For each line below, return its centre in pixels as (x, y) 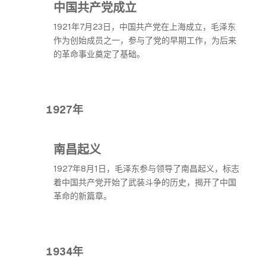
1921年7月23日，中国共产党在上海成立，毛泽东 (145, 27)
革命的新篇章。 (83, 196)
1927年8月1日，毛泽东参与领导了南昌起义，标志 (146, 169)
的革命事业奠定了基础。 (99, 54)
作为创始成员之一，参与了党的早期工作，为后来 (145, 40)
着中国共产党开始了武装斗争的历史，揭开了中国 (145, 182)
